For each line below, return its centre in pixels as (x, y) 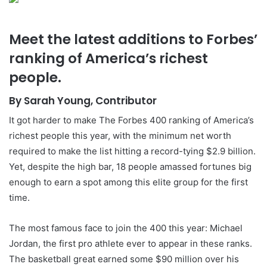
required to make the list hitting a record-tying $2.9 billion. (132, 151)
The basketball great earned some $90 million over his (124, 259)
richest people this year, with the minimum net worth (120, 136)
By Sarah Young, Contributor (83, 100)
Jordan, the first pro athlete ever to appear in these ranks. (131, 243)
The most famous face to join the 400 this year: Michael (126, 228)
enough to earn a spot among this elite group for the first (128, 182)
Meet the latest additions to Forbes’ (133, 39)
